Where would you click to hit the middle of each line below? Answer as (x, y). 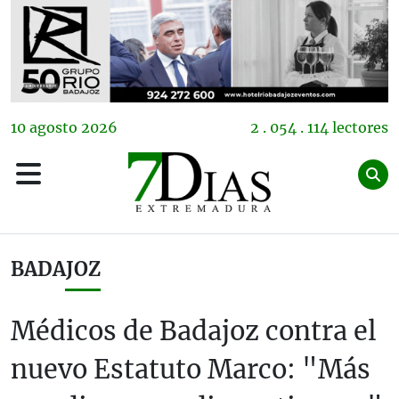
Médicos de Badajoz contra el (194, 331)
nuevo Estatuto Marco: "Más (191, 369)
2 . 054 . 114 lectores (319, 127)
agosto (53, 127)
